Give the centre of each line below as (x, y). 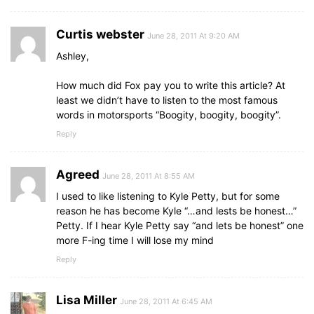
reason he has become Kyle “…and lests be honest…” (176, 211)
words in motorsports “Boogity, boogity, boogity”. (169, 115)
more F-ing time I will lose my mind (135, 240)
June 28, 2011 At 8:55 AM (149, 176)
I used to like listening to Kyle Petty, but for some (168, 196)
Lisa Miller (87, 300)
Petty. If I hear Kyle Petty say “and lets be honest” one (180, 226)
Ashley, (73, 56)
